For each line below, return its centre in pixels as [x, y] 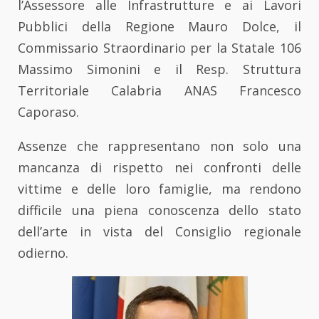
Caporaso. [48, 111]
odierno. [43, 252]
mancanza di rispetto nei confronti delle [159, 167]
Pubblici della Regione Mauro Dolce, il [159, 26]
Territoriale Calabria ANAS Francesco [159, 90]
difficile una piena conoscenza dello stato [159, 210]
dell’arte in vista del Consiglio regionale [159, 231]
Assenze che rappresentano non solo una [159, 146]
